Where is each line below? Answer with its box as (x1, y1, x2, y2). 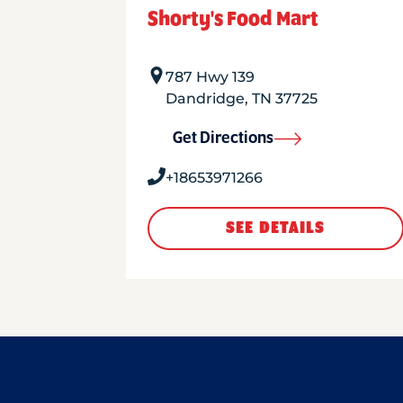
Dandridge (165, 90, 245, 107)
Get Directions (172, 130, 273, 148)
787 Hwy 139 (165, 68, 255, 85)
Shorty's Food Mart (147, 8, 318, 30)
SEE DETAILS (226, 219, 326, 237)
